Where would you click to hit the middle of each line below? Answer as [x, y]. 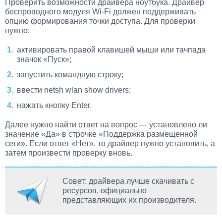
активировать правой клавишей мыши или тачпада [111, 50]
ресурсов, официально [105, 191]
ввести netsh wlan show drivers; [74, 90]
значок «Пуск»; [44, 59]
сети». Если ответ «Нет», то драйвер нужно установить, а [110, 144]
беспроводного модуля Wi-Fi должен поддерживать [100, 12]
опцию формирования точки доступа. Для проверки [100, 21]
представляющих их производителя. [129, 200]
